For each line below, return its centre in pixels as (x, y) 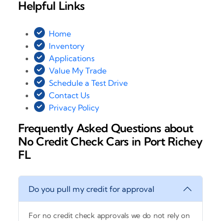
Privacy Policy (74, 107)
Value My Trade (78, 70)
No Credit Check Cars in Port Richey (110, 141)
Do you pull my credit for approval (92, 189)
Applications (72, 58)
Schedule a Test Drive (89, 83)
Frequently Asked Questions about (106, 128)
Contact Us (70, 95)
